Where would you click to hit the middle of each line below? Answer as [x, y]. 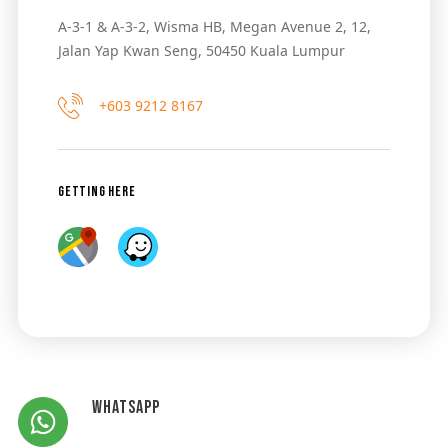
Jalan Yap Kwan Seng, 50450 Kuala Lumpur [201, 50]
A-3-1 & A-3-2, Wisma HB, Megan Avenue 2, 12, [214, 26]
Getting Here [96, 191]
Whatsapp [126, 407]
